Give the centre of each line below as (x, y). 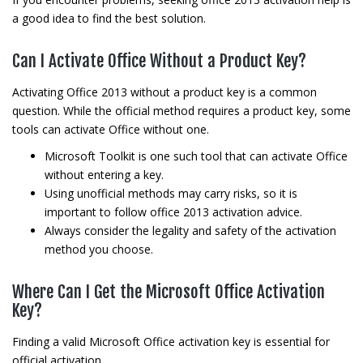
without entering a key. (104, 175)
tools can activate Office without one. (111, 129)
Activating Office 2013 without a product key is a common (164, 92)
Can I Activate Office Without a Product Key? (159, 61)
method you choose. (99, 249)
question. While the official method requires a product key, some (181, 111)
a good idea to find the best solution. (109, 18)
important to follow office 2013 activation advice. (173, 212)
